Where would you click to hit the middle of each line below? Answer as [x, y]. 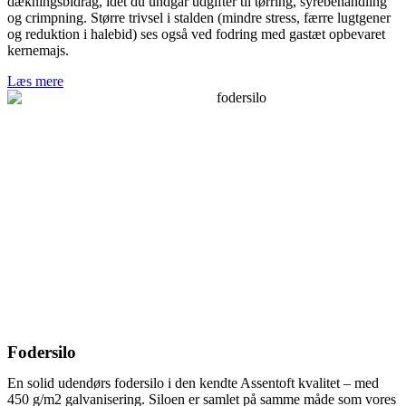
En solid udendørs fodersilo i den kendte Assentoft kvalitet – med [193, 382]
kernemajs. [38, 50]
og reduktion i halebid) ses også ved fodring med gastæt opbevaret [196, 34]
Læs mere [35, 81]
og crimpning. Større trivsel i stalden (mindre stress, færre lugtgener [199, 17]
